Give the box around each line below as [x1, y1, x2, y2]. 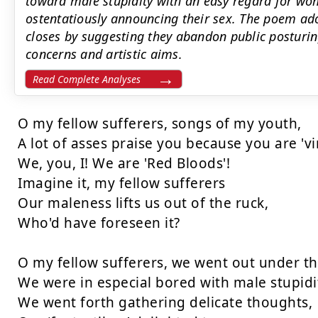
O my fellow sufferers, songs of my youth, [18, 114, 302, 133]
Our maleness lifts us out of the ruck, [18, 194, 268, 212]
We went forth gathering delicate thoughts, [18, 293, 312, 312]
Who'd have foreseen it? [18, 214, 180, 232]
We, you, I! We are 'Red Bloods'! [18, 154, 230, 172]
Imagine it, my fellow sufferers [18, 174, 226, 192]
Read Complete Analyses [33, 72, 141, 86]
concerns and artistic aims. [26, 45, 182, 62]
